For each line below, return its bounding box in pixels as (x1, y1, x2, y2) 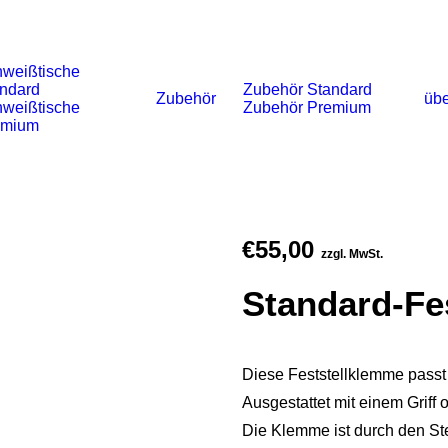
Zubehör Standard (243, 81, 372, 98)
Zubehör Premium (243, 99, 371, 116)
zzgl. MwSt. (321, 247, 383, 261)
